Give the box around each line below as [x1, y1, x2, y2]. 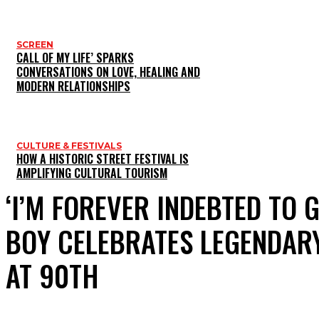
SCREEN [16, 39, 53, 51]
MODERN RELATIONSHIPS [16, 78, 130, 95]
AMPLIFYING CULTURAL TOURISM [16, 164, 167, 182]
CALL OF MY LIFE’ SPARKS [16, 49, 134, 67]
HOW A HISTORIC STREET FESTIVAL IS [16, 150, 189, 168]
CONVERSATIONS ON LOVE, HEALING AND [16, 63, 200, 81]
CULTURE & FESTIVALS [16, 140, 122, 152]
